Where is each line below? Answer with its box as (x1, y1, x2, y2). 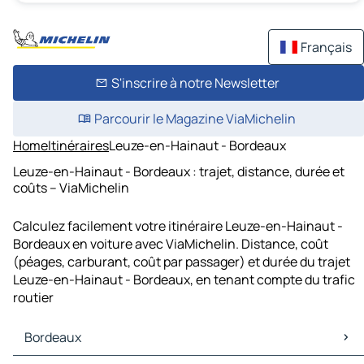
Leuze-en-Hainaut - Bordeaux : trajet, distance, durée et (13, 162, 344, 180)
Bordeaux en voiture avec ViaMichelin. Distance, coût (13, 235, 328, 253)
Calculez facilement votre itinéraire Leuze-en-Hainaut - (13, 217, 343, 236)
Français (301, 38, 352, 56)
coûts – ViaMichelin (13, 178, 129, 197)
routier (13, 288, 54, 307)
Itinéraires (48, 136, 109, 154)
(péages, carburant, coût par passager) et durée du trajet (13, 253, 350, 271)
